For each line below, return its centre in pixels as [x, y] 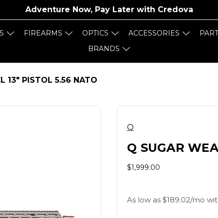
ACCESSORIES [154, 33]
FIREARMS [43, 33]
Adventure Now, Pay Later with [91, 9]
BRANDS [104, 49]
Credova [175, 9]
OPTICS [95, 33]
